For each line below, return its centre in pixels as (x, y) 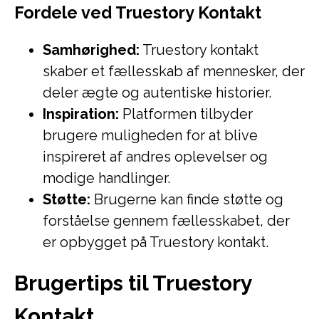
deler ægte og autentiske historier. (157, 93)
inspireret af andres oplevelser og (155, 157)
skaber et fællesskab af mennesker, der (174, 71)
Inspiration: (81, 114)
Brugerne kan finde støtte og (187, 199)
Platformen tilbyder (186, 114)
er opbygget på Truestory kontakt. (156, 242)
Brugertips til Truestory (133, 283)
